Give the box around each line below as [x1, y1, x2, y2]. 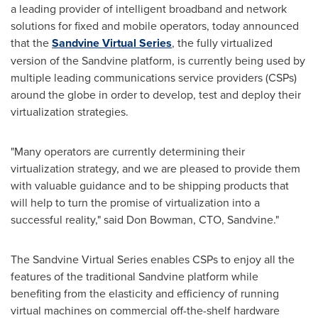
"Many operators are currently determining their [11, 143, 245, 159]
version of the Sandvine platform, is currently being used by [11, 53, 305, 68]
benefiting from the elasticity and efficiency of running [11, 285, 279, 301]
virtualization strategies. [11, 104, 128, 119]
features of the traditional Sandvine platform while [11, 268, 258, 284]
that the [11, 35, 52, 50]
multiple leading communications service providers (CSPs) [11, 70, 297, 85]
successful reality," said [11, 212, 126, 227]
